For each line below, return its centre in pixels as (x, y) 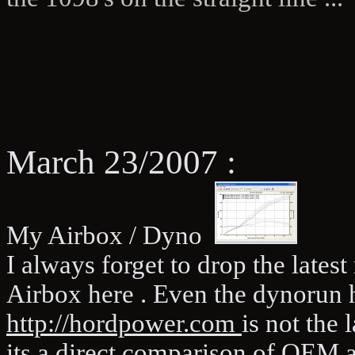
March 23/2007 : (121, 162)
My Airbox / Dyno (111, 235)
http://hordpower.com (124, 323)
